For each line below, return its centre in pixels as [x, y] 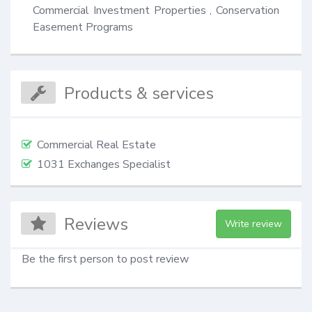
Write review [253, 224]
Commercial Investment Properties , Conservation [156, 10]
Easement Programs [83, 27]
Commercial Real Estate [96, 145]
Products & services [139, 93]
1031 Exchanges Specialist [104, 164]
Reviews [96, 225]
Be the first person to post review [105, 259]
